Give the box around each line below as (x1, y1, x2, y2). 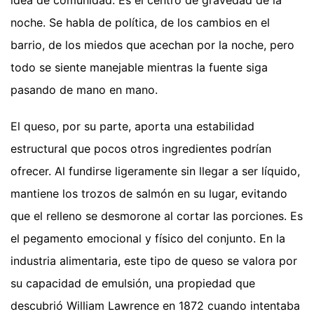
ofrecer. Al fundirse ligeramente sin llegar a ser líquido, (11, 163, 300, 178)
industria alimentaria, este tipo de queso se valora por (11, 253, 297, 268)
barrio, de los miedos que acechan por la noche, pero (11, 37, 294, 52)
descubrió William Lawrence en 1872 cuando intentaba (11, 298, 300, 313)
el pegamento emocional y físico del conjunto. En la (11, 231, 285, 245)
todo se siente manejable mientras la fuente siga (11, 60, 268, 74)
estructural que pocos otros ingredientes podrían (11, 141, 271, 156)
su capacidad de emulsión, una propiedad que (11, 275, 255, 290)
